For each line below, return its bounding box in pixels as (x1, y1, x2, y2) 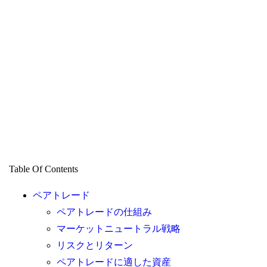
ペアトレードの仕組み (56, 207, 152, 218)
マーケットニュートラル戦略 (56, 223, 181, 234)
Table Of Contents (8, 164, 78, 175)
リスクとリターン (56, 240, 133, 251)
